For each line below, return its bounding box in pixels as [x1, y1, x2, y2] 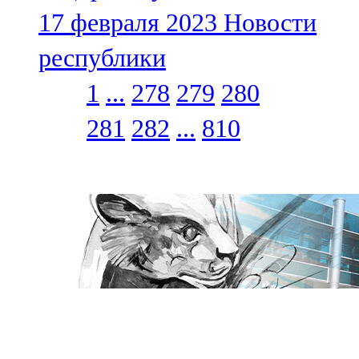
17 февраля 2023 [38, 8, 217, 38]
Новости [224, 8, 317, 38]
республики [38, 43, 166, 73]
